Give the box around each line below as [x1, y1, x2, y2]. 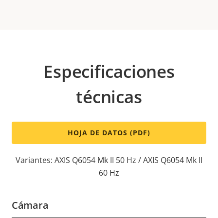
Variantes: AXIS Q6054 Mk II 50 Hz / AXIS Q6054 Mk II [16, 155, 202, 166]
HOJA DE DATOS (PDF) [68, 128, 150, 138]
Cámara [12, 199, 49, 212]
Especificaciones [43, 60, 175, 83]
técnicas [76, 85, 142, 109]
